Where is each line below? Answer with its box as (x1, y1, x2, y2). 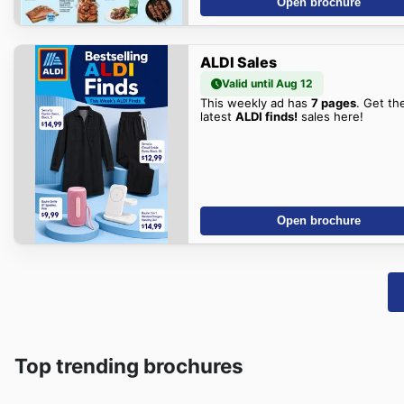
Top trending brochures (14, 353, 243, 378)
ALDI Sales (199, 52, 277, 71)
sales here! (297, 108, 363, 124)
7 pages (310, 95, 356, 110)
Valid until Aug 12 (221, 76, 313, 90)
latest (199, 108, 235, 124)
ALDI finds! (234, 108, 298, 124)
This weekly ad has (199, 95, 311, 110)
